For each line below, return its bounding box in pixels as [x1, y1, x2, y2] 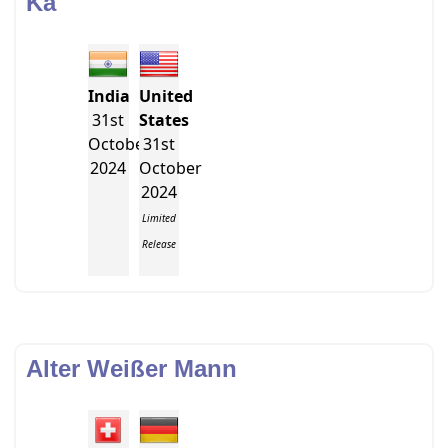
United [138, 85, 193, 107]
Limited [141, 211, 176, 225]
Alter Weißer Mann [26, 355, 238, 382]
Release [141, 237, 176, 251]
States [138, 109, 189, 131]
